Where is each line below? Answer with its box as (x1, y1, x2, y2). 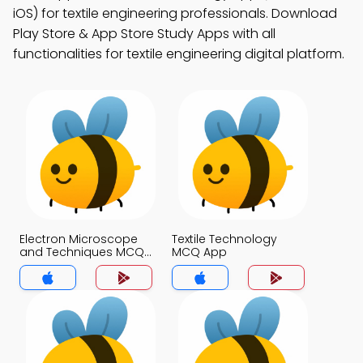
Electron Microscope (19, 231, 138, 247)
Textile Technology (172, 231, 277, 247)
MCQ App (172, 244, 227, 260)
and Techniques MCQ (19, 244, 144, 260)
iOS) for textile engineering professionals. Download (13, 4, 337, 23)
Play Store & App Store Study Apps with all (13, 24, 275, 43)
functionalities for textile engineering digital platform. (13, 45, 344, 63)
